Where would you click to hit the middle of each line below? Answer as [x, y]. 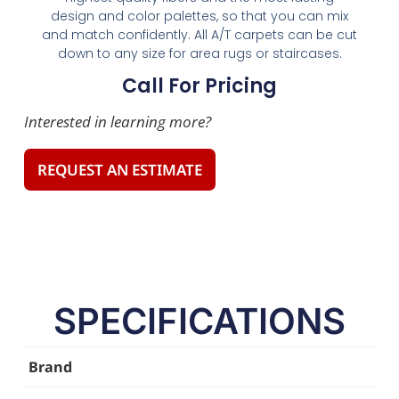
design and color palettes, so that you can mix [199, 16]
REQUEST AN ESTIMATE [119, 170]
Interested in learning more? [117, 121]
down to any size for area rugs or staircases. [199, 54]
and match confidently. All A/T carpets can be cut [199, 35]
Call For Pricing [199, 86]
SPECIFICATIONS [199, 321]
